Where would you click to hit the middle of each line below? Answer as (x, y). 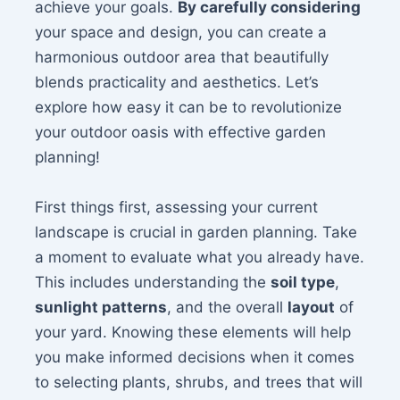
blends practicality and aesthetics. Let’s (177, 83)
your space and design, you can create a (181, 33)
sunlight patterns (101, 307)
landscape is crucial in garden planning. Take (196, 232)
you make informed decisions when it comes (195, 357)
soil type (303, 282)
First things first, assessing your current (177, 207)
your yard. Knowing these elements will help (193, 332)
